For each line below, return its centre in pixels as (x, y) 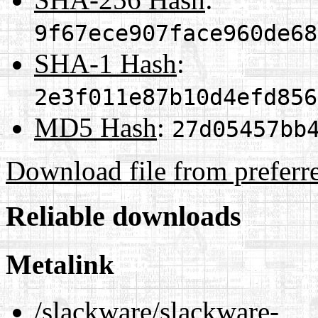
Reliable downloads (124, 216)
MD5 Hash (95, 127)
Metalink (60, 264)
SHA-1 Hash (105, 63)
